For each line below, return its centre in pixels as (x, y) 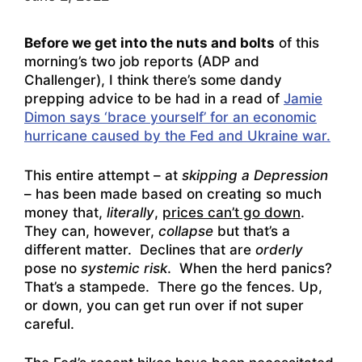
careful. (49, 324)
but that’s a (252, 231)
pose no (53, 268)
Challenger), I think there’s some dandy (153, 80)
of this (297, 43)
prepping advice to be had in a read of (154, 99)
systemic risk (124, 268)
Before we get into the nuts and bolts (149, 43)
